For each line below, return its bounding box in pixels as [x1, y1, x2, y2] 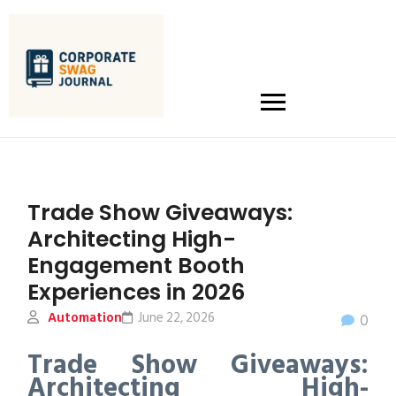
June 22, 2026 [138, 306, 216, 329]
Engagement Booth [27, 249, 246, 281]
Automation [48, 306, 123, 329]
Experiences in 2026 [27, 276, 246, 308]
